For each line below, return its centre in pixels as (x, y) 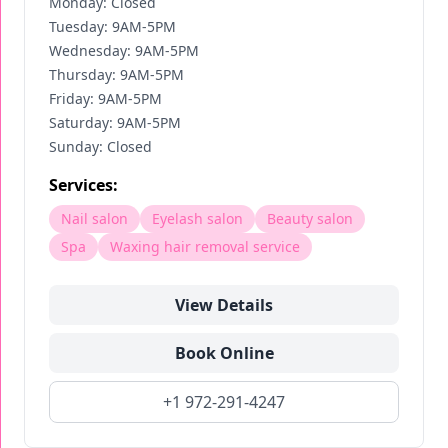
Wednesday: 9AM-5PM (124, 50)
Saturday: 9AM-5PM (115, 122)
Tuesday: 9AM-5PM (112, 26)
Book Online (224, 353)
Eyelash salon (197, 218)
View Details (224, 305)
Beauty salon (310, 218)
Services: (83, 185)
